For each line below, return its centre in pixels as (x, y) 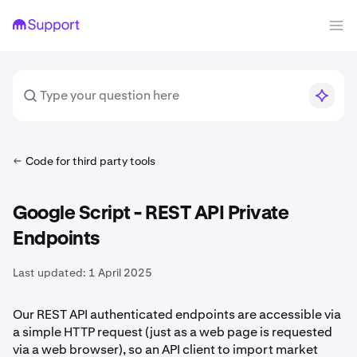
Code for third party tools (90, 161)
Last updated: (49, 273)
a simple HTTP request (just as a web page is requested (173, 332)
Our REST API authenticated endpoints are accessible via (177, 314)
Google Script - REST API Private (151, 214)
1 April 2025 (120, 273)
